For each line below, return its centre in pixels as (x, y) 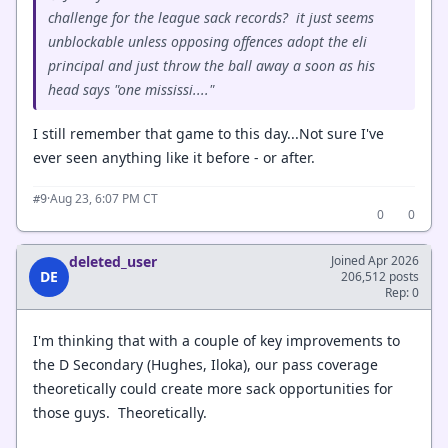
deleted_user (113, 261)
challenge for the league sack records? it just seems (211, 17)
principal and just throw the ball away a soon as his (211, 65)
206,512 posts (380, 276)
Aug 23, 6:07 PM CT (104, 198)
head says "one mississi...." (131, 89)
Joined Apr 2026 (375, 260)
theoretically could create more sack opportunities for (213, 388)
